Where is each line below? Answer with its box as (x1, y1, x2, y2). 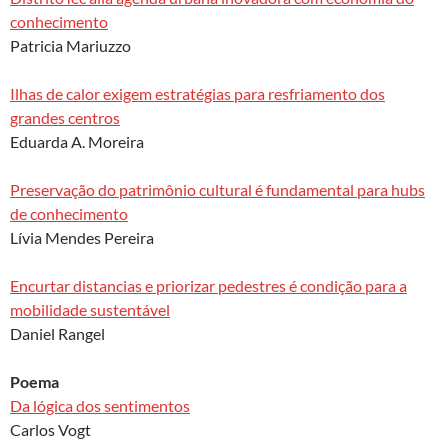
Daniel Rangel (10, 323, 105, 343)
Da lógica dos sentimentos (10, 395, 190, 415)
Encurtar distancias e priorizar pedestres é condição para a (10, 275, 407, 295)
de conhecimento (10, 203, 128, 223)
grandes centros (10, 107, 120, 127)
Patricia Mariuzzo (10, 35, 131, 55)
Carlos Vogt (10, 419, 91, 439)
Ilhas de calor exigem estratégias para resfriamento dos (10, 83, 385, 103)
